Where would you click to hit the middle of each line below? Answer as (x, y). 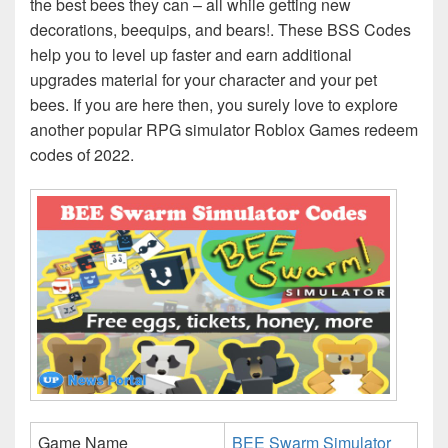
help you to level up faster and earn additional (191, 55)
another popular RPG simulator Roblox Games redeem (224, 130)
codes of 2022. (82, 155)
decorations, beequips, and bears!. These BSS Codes (220, 30)
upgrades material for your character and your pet (203, 80)
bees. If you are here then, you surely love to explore (214, 105)
